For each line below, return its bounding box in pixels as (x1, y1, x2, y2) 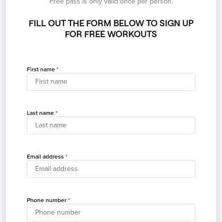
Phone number (27, 196, 66, 204)
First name (27, 65, 55, 73)
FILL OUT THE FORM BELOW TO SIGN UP (28, 17, 194, 28)
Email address (27, 153, 64, 160)
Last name (27, 109, 54, 116)
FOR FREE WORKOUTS (65, 28, 157, 39)
